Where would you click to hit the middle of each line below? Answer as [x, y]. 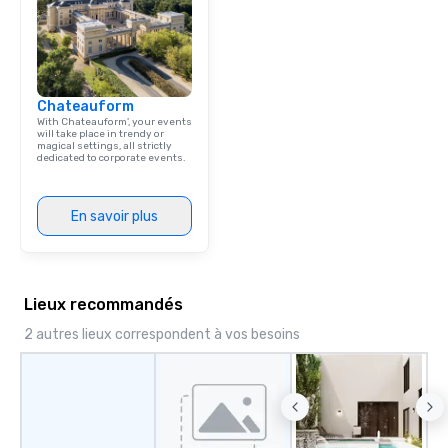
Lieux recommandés [103, 305]
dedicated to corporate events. [111, 158]
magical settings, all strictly [104, 146]
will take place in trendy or [100, 134]
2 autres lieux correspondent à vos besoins [162, 335]
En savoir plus [114, 216]
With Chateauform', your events [114, 122]
